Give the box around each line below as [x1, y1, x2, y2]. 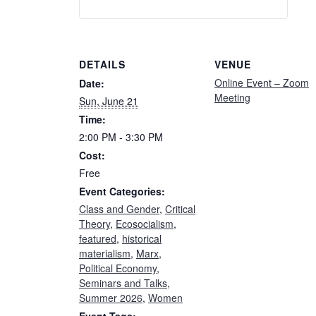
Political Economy [79, 261, 157, 276]
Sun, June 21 [79, 94, 138, 109]
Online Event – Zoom [214, 75, 309, 90]
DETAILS [79, 57, 126, 72]
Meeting [214, 90, 250, 105]
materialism [79, 246, 130, 261]
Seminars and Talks [79, 276, 167, 291]
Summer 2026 [79, 291, 142, 305]
